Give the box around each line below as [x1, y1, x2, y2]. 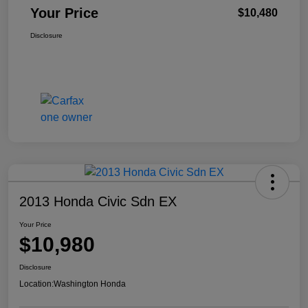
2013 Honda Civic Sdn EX [19, 194, 177, 210]
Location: [19, 279, 54, 289]
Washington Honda [54, 279, 126, 289]
